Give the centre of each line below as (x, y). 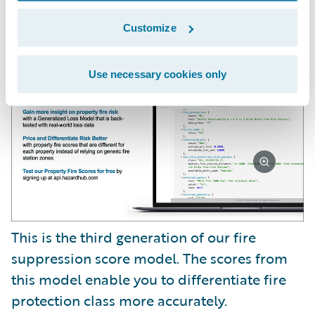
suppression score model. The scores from (149, 258)
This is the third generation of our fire (134, 237)
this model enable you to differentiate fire (149, 279)
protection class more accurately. (119, 300)
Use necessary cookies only (157, 73)
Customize (149, 27)
